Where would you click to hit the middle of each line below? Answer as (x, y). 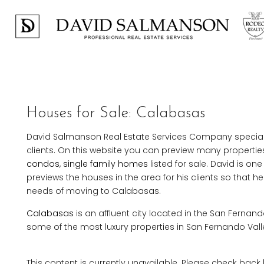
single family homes (105, 164)
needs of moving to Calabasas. (94, 191)
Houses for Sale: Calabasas (116, 113)
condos (43, 164)
